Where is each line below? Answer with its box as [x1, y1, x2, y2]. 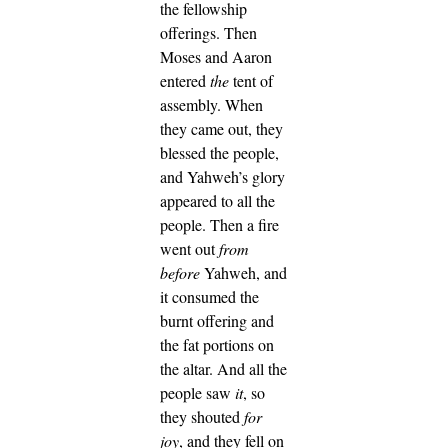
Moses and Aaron [160, 45, 272, 67]
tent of [229, 69, 273, 91]
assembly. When [160, 93, 263, 115]
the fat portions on [160, 333, 274, 355]
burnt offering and [160, 309, 274, 331]
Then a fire [210, 213, 279, 235]
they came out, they [160, 117, 283, 139]
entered [160, 69, 210, 91]
